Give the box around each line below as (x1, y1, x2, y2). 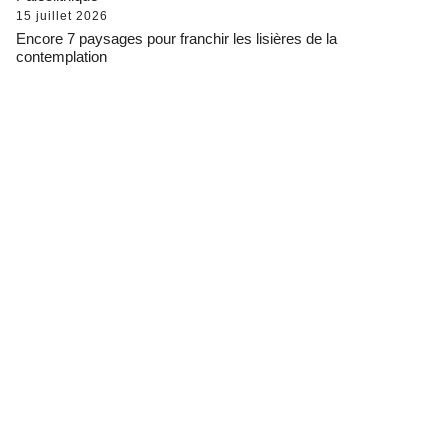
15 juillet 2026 (16, 8, 108, 23)
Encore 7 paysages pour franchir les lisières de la (16, 29, 337, 47)
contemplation (16, 47, 107, 65)
